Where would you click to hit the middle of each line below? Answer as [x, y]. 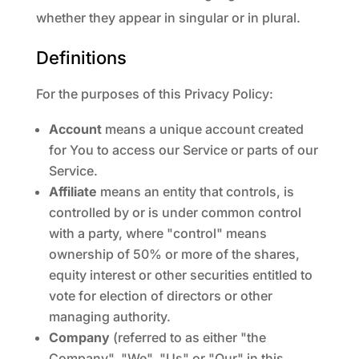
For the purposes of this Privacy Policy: [154, 94]
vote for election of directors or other [160, 296]
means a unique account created [202, 129]
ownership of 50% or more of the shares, [174, 254]
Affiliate [73, 192]
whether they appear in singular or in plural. [168, 18]
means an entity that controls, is [195, 192]
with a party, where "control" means [157, 233]
